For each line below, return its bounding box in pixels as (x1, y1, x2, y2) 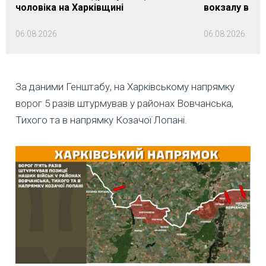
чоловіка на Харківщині (15, 2, 123, 14)
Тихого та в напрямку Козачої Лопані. (15, 114, 187, 126)
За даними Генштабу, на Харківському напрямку (15, 81, 235, 93)
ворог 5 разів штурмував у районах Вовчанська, (15, 97, 233, 110)
